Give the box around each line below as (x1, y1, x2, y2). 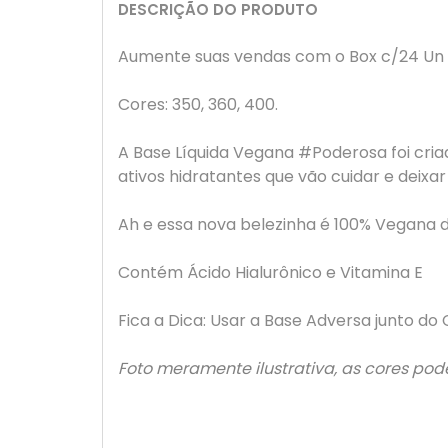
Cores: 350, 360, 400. (118, 93, 278, 116)
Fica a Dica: (118, 309, 206, 332)
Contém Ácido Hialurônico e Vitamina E (118, 261, 423, 284)
